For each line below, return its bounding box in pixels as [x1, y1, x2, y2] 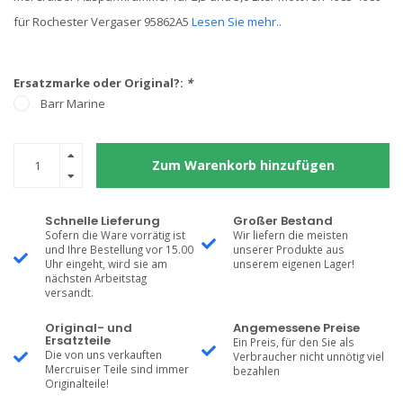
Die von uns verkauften [45, 347, 162, 362]
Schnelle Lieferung [45, 212, 160, 229]
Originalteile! [45, 376, 109, 390]
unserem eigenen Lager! [233, 256, 354, 271]
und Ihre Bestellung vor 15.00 [45, 242, 193, 256]
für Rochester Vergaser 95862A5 [13, 13, 192, 30]
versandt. [45, 285, 94, 300]
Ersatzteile [45, 332, 111, 349]
